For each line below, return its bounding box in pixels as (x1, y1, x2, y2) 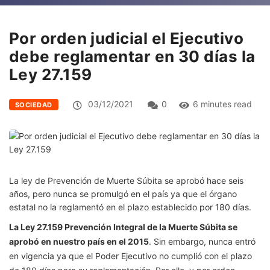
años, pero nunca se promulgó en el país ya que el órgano (9, 188, 237, 199)
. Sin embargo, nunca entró (149, 236, 256, 246)
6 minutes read (192, 98, 252, 109)
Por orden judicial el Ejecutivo (9, 28, 243, 48)
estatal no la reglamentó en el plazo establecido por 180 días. (9, 201, 251, 212)
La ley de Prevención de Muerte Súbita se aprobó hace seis (9, 175, 243, 186)
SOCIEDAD (15, 100, 52, 109)
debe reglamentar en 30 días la (9, 46, 256, 66)
